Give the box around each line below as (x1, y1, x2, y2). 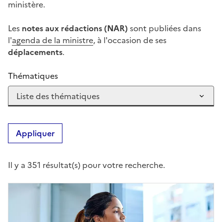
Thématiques (8, 69, 58, 82)
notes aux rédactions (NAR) (22, 22, 128, 34)
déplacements (8, 46, 62, 58)
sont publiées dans (128, 22, 201, 34)
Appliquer (16, 127, 55, 139)
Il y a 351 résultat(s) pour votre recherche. (8, 159, 165, 171)
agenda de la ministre (12, 34, 93, 46)
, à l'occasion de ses (93, 34, 166, 46)
